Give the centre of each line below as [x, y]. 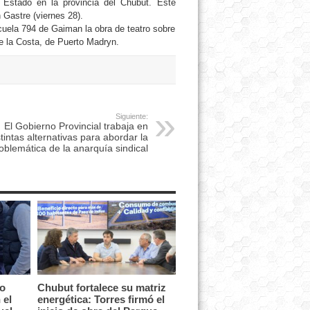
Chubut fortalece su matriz [101, 287]
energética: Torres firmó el [101, 299]
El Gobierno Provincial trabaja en [76, 126]
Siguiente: [131, 116]
